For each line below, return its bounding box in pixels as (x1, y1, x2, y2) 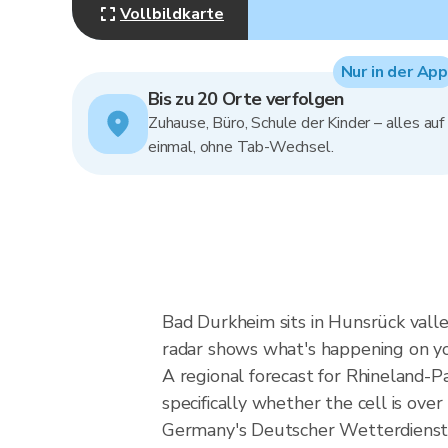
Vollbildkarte (120, 3, 224, 25)
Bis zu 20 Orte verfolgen (148, 87, 344, 111)
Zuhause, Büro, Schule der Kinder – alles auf (148, 112, 445, 134)
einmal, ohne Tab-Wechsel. (148, 136, 334, 158)
